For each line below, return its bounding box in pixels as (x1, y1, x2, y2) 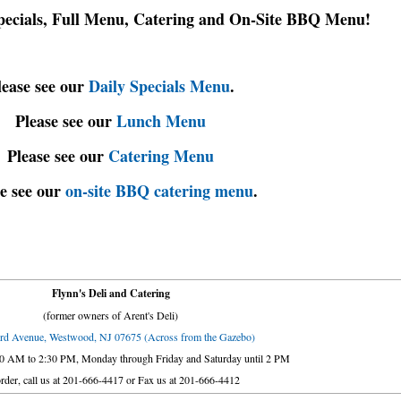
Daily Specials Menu (88, 73, 230, 98)
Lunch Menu (116, 108, 206, 132)
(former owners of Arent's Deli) (43, 307, 178, 322)
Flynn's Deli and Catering (51, 285, 170, 301)
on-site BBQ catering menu (64, 178, 253, 202)
